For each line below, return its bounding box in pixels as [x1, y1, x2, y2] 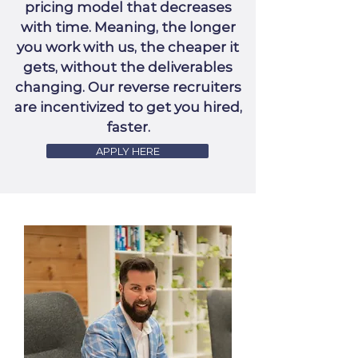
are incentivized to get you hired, [14, 99, 242, 115]
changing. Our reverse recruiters [14, 79, 241, 95]
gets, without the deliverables [23, 59, 233, 75]
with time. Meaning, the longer [20, 19, 236, 35]
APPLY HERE [95, 145, 160, 157]
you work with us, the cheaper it [17, 39, 239, 55]
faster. [105, 119, 150, 135]
